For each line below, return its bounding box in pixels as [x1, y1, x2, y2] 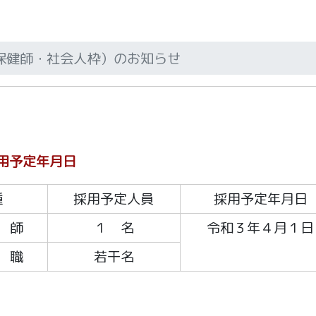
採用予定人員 [73, 189, 154, 209]
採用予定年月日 [213, 189, 308, 209]
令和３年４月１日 [207, 218, 315, 238]
